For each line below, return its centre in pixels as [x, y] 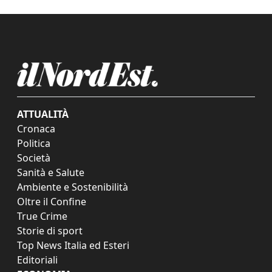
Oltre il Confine [52, 201]
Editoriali [37, 260]
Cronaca [36, 128]
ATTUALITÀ [43, 114]
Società [34, 158]
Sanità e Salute [51, 172]
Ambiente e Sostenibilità [73, 187]
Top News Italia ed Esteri [73, 245]
